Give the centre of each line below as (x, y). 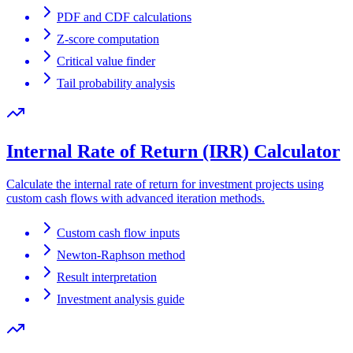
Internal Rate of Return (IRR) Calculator (173, 151)
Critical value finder (106, 61)
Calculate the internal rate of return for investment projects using (165, 184)
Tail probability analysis (116, 83)
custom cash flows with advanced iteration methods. (136, 199)
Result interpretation (107, 277)
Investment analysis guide (121, 299)
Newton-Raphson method (121, 255)
